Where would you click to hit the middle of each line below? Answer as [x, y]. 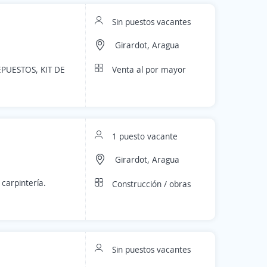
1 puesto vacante [145, 136]
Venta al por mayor [149, 69]
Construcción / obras [151, 184]
